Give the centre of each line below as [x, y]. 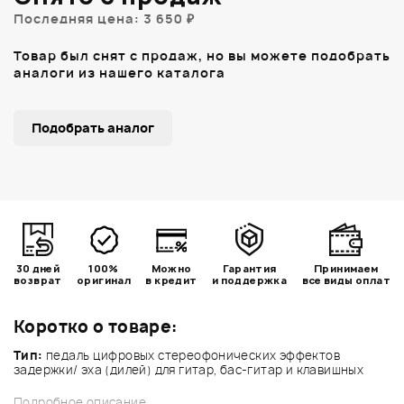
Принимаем [346, 268]
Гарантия [249, 268]
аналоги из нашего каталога [119, 72]
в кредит [171, 280]
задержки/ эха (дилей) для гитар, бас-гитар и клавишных [189, 369]
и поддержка [249, 280]
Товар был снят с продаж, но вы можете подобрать [202, 55]
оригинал [104, 280]
